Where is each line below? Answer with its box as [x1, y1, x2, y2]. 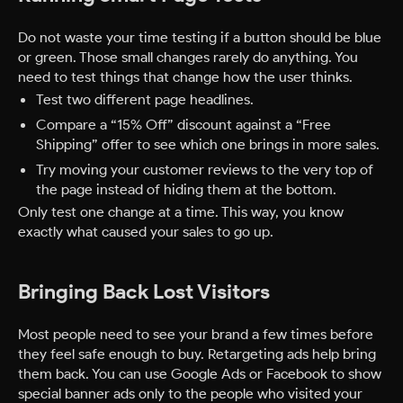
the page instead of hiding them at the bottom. [36, 180, 336, 199]
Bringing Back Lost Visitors [18, 279, 270, 305]
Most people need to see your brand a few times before [18, 325, 373, 344]
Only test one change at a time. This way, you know [18, 202, 344, 221]
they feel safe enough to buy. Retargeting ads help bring [18, 345, 376, 363]
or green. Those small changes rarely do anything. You [18, 48, 358, 67]
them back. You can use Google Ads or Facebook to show [18, 364, 381, 383]
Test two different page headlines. [36, 90, 254, 109]
